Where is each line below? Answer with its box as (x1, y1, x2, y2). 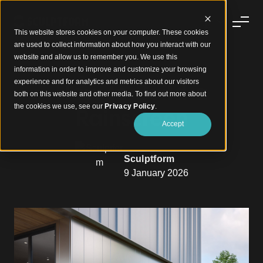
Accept (161, 120, 184, 129)
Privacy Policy (104, 102, 156, 110)
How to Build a (55, 79, 208, 106)
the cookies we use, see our (14, 102, 104, 110)
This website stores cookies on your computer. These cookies (14, 28, 208, 36)
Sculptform (123, 153, 175, 164)
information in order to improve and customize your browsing (14, 65, 207, 73)
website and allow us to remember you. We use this (14, 53, 177, 61)
